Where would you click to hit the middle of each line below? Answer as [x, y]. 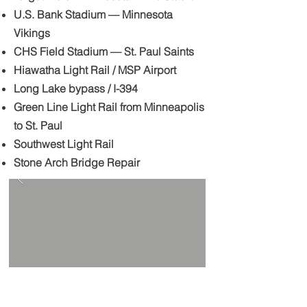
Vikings [33, 33]
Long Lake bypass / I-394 [76, 88]
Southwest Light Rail [64, 144]
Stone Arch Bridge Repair [77, 162]
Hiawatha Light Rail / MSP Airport [96, 70]
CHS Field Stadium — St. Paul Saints [104, 51]
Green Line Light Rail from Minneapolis [109, 107]
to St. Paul [38, 125]
